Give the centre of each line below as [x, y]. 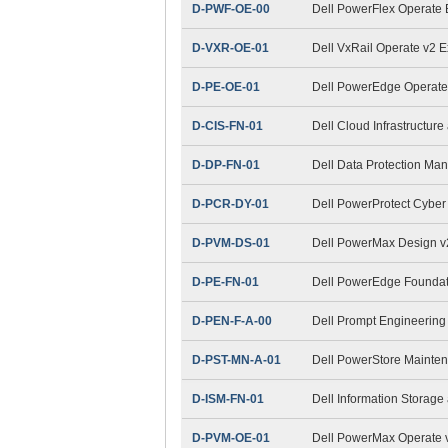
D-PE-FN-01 [225, 281]
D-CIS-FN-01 [227, 125]
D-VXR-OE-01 [230, 47]
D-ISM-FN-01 [227, 398]
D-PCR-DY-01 [230, 203]
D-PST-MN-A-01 [236, 359]
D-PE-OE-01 [225, 86]
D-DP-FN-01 [225, 164]
